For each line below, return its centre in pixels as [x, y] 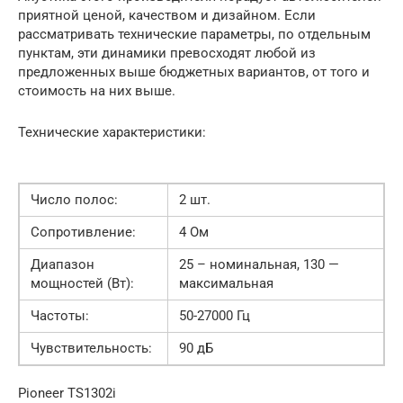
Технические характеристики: [112, 132]
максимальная [226, 283]
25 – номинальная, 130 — [259, 264]
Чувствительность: [91, 348]
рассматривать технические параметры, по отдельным [194, 34]
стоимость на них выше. [97, 90]
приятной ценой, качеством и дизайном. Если [167, 15]
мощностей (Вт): [82, 283]
